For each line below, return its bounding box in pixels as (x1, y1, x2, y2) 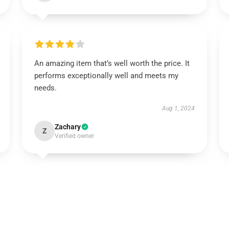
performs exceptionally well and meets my (34, 71, 178, 80)
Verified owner (54, 132, 94, 140)
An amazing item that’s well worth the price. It (34, 59, 190, 68)
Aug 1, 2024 (162, 105, 195, 112)
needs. (34, 83, 59, 93)
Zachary (54, 123, 81, 131)
